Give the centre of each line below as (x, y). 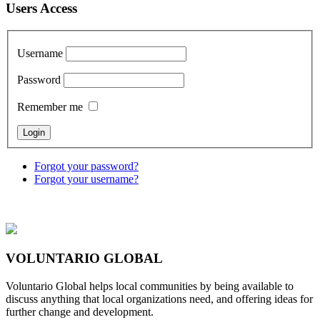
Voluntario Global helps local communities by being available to (150, 286)
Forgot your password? (86, 166)
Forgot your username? (86, 179)
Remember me (50, 107)
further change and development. (80, 311)
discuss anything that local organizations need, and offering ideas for (159, 299)
